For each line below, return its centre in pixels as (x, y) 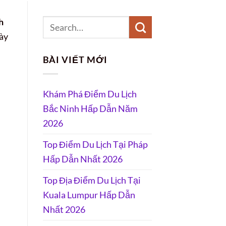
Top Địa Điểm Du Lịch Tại (92, 180)
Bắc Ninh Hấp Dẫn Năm (90, 108)
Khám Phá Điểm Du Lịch (90, 94)
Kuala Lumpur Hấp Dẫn (89, 194)
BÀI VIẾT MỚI (75, 59)
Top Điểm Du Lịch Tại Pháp (95, 144)
